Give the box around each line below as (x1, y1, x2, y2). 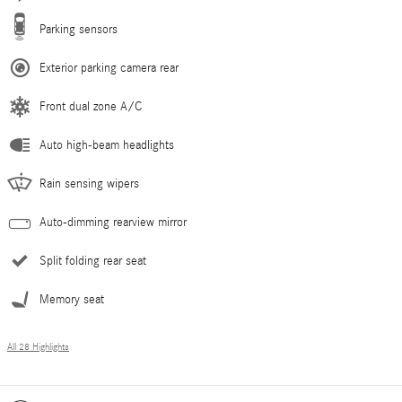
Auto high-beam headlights (39, 138, 174, 153)
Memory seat (39, 293, 104, 307)
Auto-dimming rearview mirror (39, 215, 187, 230)
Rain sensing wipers (39, 177, 139, 191)
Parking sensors (39, 22, 118, 37)
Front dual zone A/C (39, 100, 142, 114)
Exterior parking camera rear (39, 61, 179, 75)
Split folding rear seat (39, 254, 146, 268)
